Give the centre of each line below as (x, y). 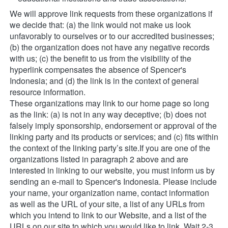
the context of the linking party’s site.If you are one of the (110, 148)
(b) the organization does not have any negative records (110, 47)
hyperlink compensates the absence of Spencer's (98, 70)
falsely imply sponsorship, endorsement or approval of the (113, 126)
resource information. (48, 92)
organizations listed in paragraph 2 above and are (99, 159)
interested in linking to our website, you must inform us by (112, 170)
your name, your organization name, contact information (109, 193)
